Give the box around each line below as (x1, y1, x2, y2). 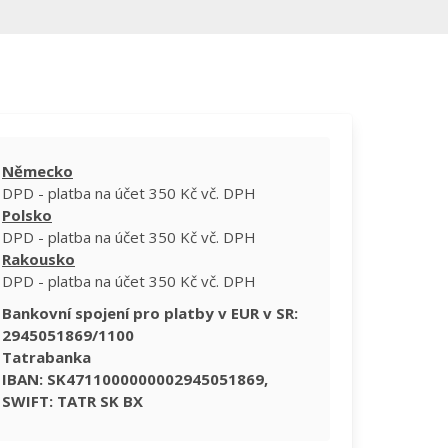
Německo (2, 161, 73, 182)
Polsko (2, 205, 52, 226)
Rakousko (2, 249, 75, 270)
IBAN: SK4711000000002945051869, (2, 369, 268, 390)
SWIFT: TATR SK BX (2, 391, 143, 412)
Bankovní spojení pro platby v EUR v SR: (2, 303, 298, 324)
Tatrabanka (2, 347, 91, 368)
